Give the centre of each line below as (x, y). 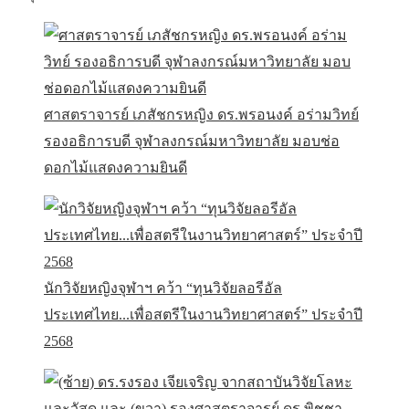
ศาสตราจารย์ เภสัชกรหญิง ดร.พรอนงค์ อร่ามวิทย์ (201, 115)
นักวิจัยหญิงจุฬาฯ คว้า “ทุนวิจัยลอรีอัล (163, 288)
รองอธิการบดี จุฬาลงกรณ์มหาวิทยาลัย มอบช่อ (192, 142)
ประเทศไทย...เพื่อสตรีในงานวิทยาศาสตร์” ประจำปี (203, 315)
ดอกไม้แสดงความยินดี (115, 168)
